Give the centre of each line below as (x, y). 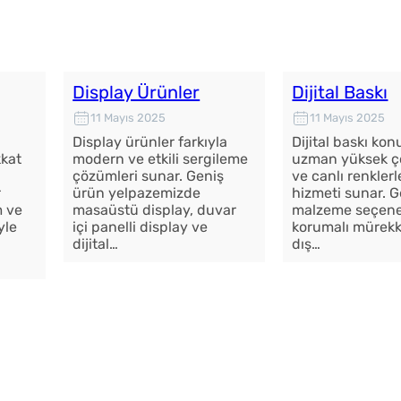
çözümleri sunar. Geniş (149, 175)
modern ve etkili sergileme (161, 158)
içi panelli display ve (141, 226)
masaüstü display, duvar (155, 209)
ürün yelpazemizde (137, 192)
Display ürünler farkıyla (150, 141)
